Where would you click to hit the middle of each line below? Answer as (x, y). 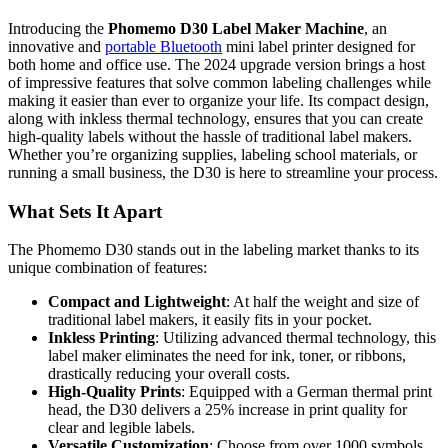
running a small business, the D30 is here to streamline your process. (223, 172)
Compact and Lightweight (137, 302)
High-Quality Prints (114, 392)
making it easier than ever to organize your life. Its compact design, (218, 100)
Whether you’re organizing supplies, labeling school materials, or (212, 154)
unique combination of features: (107, 268)
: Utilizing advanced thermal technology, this (295, 338)
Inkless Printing (101, 338)
